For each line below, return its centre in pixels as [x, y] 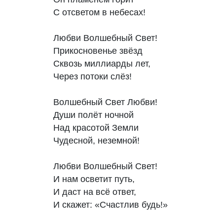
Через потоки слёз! [92, 77]
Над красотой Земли [96, 128]
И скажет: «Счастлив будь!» [110, 205]
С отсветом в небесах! [99, 13]
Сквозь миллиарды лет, [102, 64]
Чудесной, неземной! [96, 141]
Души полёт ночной [93, 115]
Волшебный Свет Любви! [105, 102]
